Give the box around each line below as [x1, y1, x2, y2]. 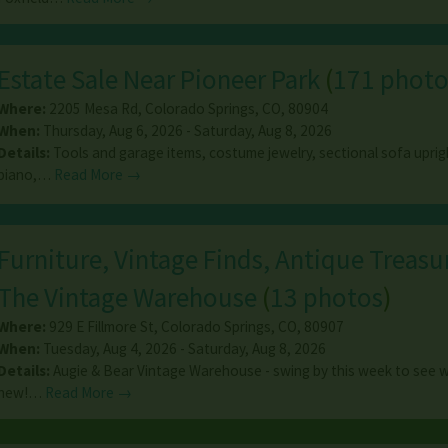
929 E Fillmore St [48, 317, 154, 337]
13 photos [269, 280, 383, 315]
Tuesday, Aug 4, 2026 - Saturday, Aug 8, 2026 [39, 339, 326, 359]
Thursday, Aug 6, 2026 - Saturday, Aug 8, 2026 [39, 121, 332, 141]
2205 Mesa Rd [48, 99, 138, 119]
